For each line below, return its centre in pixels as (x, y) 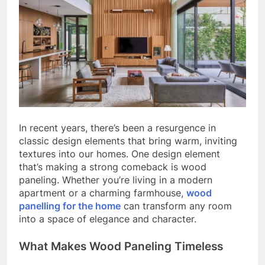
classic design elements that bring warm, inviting (128, 140)
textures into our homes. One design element (119, 153)
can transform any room (176, 206)
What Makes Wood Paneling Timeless (121, 246)
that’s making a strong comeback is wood (113, 167)
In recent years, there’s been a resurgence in (117, 127)
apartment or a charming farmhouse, (103, 193)
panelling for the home (70, 206)
